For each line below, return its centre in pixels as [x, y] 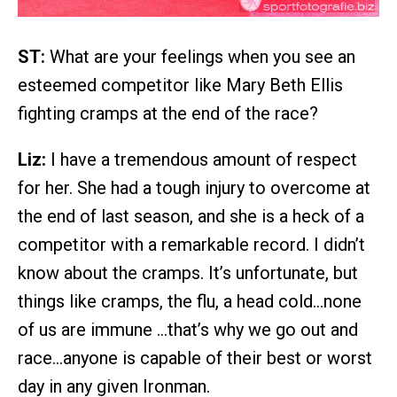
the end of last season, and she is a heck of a [191, 216]
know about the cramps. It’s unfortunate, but [188, 272]
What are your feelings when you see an [200, 56]
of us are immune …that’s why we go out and [188, 329]
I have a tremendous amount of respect [202, 159]
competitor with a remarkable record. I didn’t [191, 244]
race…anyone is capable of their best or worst [195, 358]
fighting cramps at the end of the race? [168, 113]
